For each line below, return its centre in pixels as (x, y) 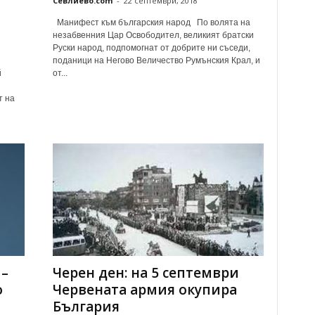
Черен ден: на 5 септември (146, 273)
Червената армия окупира (144, 290)
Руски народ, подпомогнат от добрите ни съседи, (151, 48)
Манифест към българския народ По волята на (151, 22)
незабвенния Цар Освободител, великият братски (153, 35)
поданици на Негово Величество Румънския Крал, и (156, 60)
